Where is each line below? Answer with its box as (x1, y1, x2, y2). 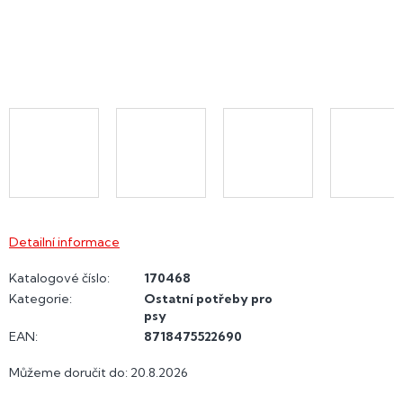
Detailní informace (9, 234, 120, 250)
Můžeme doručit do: (9, 364, 128, 381)
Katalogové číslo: (9, 270, 110, 286)
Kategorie (9, 291, 69, 307)
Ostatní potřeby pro (144, 291, 273, 307)
